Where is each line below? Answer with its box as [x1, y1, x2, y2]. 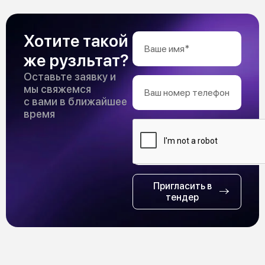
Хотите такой [24, 30, 128, 51]
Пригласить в [153, 180, 212, 192]
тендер [166, 191, 199, 203]
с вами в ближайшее [24, 95, 127, 108]
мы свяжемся [24, 82, 91, 95]
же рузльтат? [24, 50, 129, 70]
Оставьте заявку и [24, 70, 116, 83]
